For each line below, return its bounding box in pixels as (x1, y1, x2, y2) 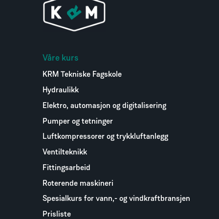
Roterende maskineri (43, 179, 113, 188)
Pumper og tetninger (43, 117, 113, 126)
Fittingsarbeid (43, 164, 90, 172)
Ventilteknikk (43, 149, 87, 157)
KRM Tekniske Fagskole (43, 71, 122, 79)
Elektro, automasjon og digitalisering (43, 102, 166, 110)
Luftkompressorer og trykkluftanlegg (43, 133, 168, 141)
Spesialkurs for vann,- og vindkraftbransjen (43, 195, 190, 203)
